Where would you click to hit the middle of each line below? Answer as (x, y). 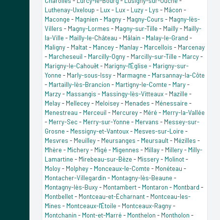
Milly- (195, 150)
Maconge (57, 19)
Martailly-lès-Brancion (79, 84)
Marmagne (132, 75)
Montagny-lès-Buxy (71, 187)
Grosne (55, 131)
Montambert (120, 187)
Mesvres (56, 140)
